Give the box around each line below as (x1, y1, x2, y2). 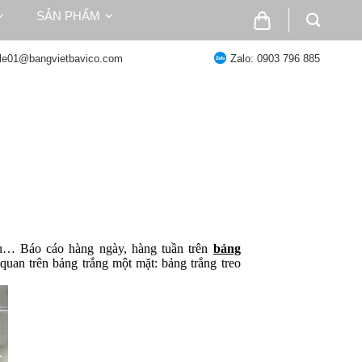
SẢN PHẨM (36, 9, 100, 23)
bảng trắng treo (162, 256, 241, 271)
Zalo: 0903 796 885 (230, 52, 320, 65)
